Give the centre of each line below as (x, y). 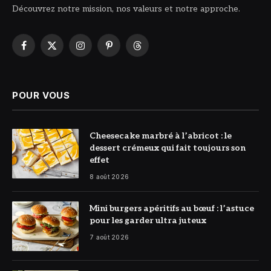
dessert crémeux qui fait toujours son (168, 148)
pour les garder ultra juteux (148, 220)
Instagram (100, 51)
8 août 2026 (109, 176)
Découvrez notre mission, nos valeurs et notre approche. (126, 8)
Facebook (42, 51)
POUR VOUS (41, 95)
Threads (153, 51)
